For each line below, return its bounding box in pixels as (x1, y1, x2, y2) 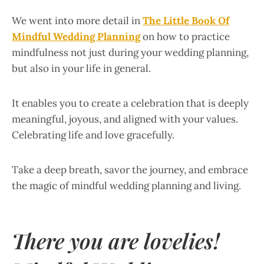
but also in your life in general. (12, 61, 151, 75)
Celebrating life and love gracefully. (12, 128, 174, 141)
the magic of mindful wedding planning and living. (12, 179, 241, 192)
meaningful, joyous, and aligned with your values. (12, 112, 238, 126)
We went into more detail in (12, 14, 143, 27)
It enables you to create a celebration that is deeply (12, 96, 249, 110)
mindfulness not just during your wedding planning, (12, 45, 249, 59)
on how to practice (140, 29, 230, 43)
